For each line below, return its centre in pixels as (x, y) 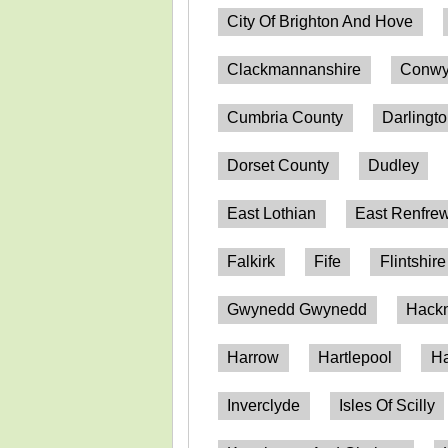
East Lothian (272, 213)
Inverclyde (264, 405)
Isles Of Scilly (386, 405)
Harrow (253, 357)
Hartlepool (354, 357)
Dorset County (278, 165)
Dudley (393, 165)
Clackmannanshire (294, 69)
